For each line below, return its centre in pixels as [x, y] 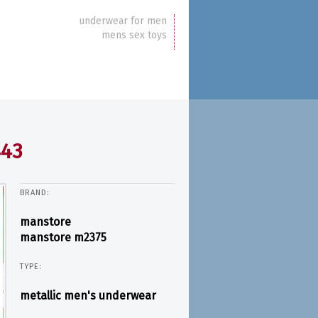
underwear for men [123, 21]
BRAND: [35, 193]
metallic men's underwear [88, 296]
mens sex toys [134, 35]
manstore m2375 [63, 237]
